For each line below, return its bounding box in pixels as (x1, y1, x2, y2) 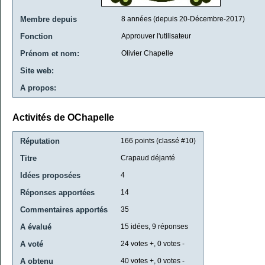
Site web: (20, 66, 54, 75)
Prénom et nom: (20, 49, 79, 58)
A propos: (20, 83, 56, 92)
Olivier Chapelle (121, 49, 173, 57)
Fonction (20, 32, 53, 41)
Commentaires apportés (20, 205, 108, 214)
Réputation (20, 136, 60, 146)
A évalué (20, 222, 51, 231)
